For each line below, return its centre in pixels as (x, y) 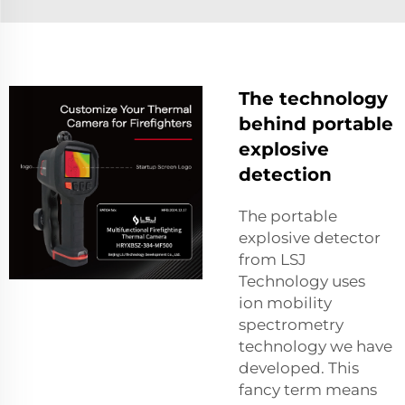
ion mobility (285, 302)
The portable (288, 216)
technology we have (316, 346)
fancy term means (308, 389)
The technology (313, 98)
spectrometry (291, 324)
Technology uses (306, 281)
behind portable (316, 123)
